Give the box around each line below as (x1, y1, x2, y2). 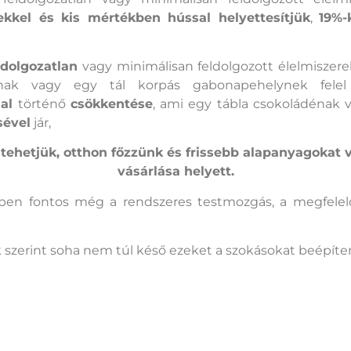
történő (18, 96, 71, 112)
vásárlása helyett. (117, 164, 234, 179)
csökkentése (71, 96, 154, 112)
